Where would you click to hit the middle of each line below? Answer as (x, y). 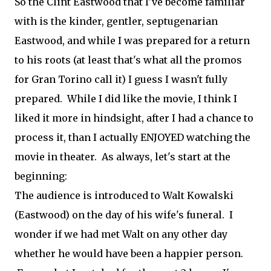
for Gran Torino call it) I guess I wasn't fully (121, 79)
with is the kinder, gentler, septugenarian (116, 21)
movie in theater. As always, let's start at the (122, 157)
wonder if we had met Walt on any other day (121, 234)
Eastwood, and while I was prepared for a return (132, 41)
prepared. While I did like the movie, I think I (126, 99)
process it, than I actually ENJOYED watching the (132, 137)
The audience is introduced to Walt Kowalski (124, 195)
